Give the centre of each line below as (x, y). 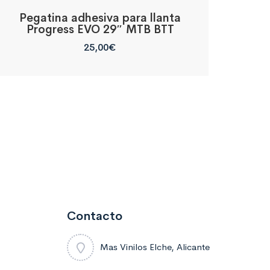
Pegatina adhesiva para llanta (100, 18)
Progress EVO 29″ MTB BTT (100, 30)
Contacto (95, 216)
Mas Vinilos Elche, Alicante (155, 247)
